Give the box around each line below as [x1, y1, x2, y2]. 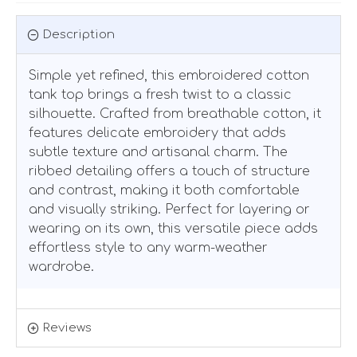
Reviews [43, 320, 92, 335]
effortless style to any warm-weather [29, 240, 268, 255]
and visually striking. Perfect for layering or [29, 202, 310, 217]
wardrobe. [29, 259, 94, 274]
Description [43, 27, 115, 41]
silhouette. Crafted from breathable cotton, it [29, 106, 321, 121]
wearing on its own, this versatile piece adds [29, 221, 318, 236]
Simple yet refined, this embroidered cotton [29, 68, 309, 83]
